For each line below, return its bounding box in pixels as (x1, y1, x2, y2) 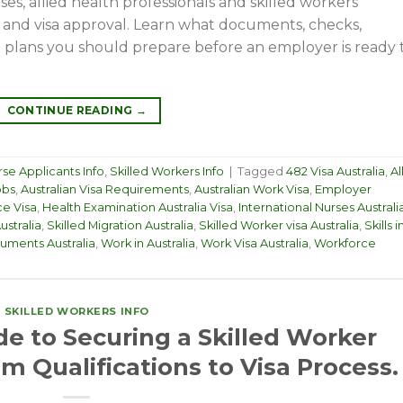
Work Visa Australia (201, 237, 309, 251)
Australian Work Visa (194, 183, 309, 197)
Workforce (314, 237, 376, 251)
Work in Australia (101, 237, 195, 251)
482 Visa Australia (286, 165, 385, 179)
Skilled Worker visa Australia (199, 219, 359, 233)
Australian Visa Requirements (21, 183, 189, 197)
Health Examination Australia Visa (42, 201, 233, 215)
